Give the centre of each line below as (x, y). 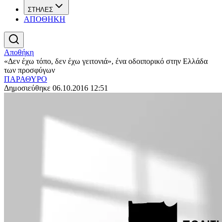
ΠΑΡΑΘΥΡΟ (26, 79)
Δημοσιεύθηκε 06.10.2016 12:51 (56, 88)
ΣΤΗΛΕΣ (40, 10)
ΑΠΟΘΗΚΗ (45, 19)
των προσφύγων (29, 70)
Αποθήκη (19, 52)
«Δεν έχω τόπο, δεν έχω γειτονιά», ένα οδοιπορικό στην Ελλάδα (106, 61)
